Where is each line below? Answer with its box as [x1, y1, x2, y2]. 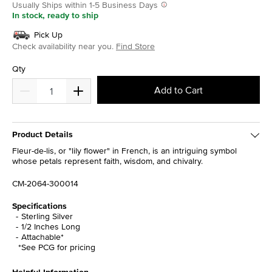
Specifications [12, 200, 67, 212]
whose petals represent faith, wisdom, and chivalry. [12, 155, 203, 168]
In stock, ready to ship [12, 9, 98, 21]
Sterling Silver [21, 210, 73, 223]
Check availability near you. [12, 40, 114, 52]
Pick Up [34, 29, 63, 41]
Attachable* [21, 231, 64, 243]
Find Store [116, 40, 155, 52]
